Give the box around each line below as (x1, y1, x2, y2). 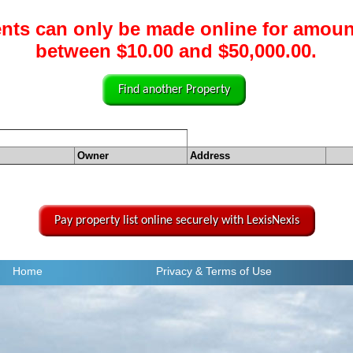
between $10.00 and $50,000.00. (35, 40, 318, 62)
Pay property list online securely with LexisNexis (54, 214, 299, 228)
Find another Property (118, 84, 231, 97)
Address (189, 150, 230, 162)
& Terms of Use (195, 265, 272, 278)
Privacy (155, 265, 192, 278)
